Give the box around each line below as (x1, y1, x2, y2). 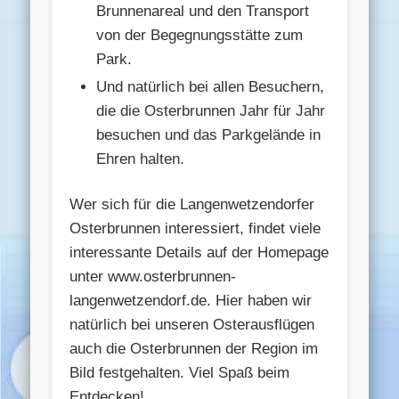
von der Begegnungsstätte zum (96, 26, 304, 44)
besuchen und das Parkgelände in (96, 126, 322, 143)
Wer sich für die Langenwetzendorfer (69, 195, 315, 213)
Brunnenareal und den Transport (96, 2, 310, 20)
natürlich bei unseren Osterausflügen (69, 315, 315, 333)
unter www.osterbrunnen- (69, 267, 237, 285)
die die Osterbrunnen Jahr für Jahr (96, 102, 326, 119)
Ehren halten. (96, 150, 185, 167)
